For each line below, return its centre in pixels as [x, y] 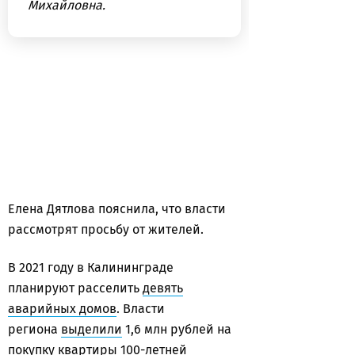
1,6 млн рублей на [177, 329]
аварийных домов [62, 309]
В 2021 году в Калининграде [91, 267]
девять [163, 288]
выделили [92, 329]
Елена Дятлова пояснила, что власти [117, 209]
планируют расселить [75, 288]
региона [34, 329]
